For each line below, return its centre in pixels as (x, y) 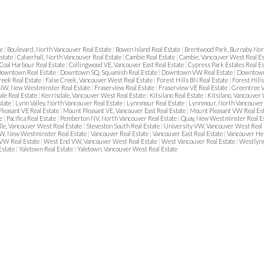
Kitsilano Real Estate (177, 95)
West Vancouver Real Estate (199, 141)
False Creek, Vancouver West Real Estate (100, 80)
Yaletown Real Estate (47, 149)
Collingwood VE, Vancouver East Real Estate (127, 65)
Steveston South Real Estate (123, 126)
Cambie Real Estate (151, 57)
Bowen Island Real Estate (148, 49)
